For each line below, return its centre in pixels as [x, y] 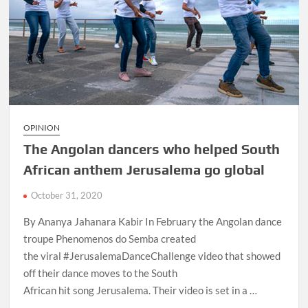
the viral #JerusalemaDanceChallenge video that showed [152, 255]
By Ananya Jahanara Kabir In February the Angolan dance [153, 221]
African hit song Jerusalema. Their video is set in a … [141, 290]
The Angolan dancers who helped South [152, 148]
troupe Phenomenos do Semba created [110, 238]
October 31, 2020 [67, 195]
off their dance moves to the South [101, 273]
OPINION [42, 127]
